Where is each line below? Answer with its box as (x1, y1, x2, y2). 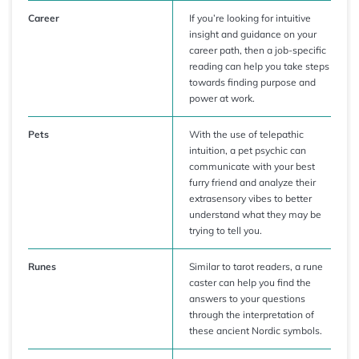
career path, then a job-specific (189, 44, 326, 56)
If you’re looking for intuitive (189, 12, 311, 24)
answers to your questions (189, 292, 305, 305)
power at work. (189, 92, 255, 104)
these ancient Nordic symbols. (189, 325, 322, 337)
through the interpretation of (189, 309, 314, 321)
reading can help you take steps (189, 60, 329, 72)
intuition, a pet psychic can (189, 144, 306, 156)
